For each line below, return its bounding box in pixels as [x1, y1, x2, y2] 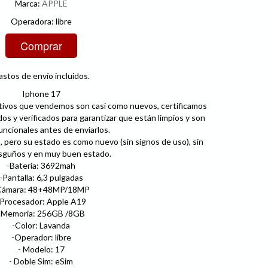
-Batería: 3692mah [7, 160, 75, 170]
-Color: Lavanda [12, 220, 70, 230]
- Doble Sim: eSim [9, 255, 73, 266]
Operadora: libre [10, 16, 72, 26]
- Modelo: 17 [17, 243, 65, 254]
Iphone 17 [22, 88, 60, 99]
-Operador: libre [11, 232, 71, 242]
